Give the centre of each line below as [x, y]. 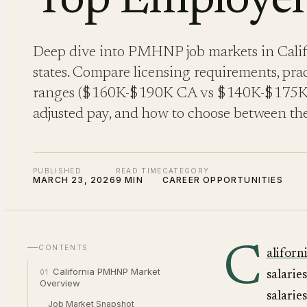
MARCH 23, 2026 [74, 180]
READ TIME [139, 171]
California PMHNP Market [106, 271]
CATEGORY [186, 171]
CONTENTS [63, 247]
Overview [60, 283]
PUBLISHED [57, 171]
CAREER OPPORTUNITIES [222, 180]
